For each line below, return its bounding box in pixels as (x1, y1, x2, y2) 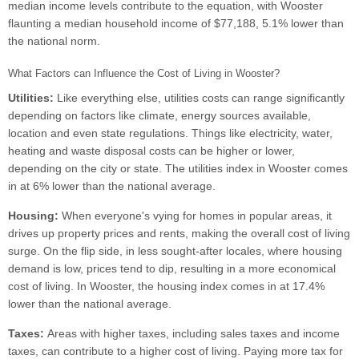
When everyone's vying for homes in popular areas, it (62, 209, 332, 223)
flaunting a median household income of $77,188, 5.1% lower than (8, 17, 344, 30)
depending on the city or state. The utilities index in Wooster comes (8, 162, 348, 175)
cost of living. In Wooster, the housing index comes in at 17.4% (8, 280, 325, 293)
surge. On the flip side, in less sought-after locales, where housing (8, 244, 342, 258)
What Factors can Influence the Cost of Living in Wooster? (8, 67, 280, 80)
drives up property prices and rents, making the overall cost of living (8, 227, 350, 240)
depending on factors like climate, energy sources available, (8, 109, 311, 123)
